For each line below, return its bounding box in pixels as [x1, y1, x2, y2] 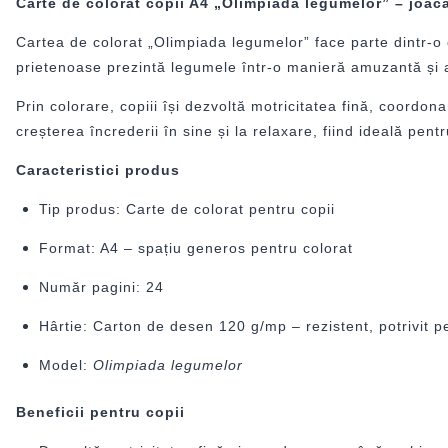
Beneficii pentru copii [16, 404, 185, 421]
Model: [38, 356, 93, 373]
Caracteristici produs [16, 161, 180, 178]
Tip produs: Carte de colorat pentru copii [38, 200, 335, 217]
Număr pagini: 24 [38, 278, 164, 295]
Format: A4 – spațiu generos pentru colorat [38, 239, 353, 256]
